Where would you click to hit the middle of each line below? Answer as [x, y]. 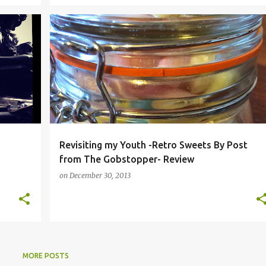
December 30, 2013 [100, 175]
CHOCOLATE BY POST [98, 35]
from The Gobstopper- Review [126, 159]
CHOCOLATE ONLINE [177, 35]
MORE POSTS [45, 256]
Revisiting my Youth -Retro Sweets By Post [153, 145]
